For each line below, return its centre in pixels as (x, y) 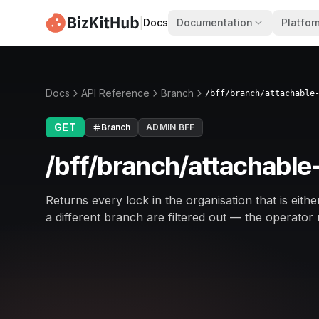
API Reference (115, 93)
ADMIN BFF (171, 127)
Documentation (214, 22)
